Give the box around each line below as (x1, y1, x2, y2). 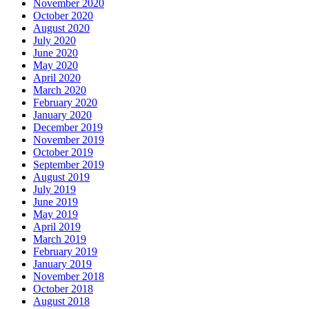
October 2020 (33, 9, 93, 21)
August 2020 (33, 21, 90, 34)
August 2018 (33, 295, 90, 307)
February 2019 (33, 245, 97, 257)
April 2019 (33, 220, 81, 232)
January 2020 (33, 108, 92, 121)
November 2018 (33, 270, 104, 282)
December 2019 (33, 121, 103, 133)
